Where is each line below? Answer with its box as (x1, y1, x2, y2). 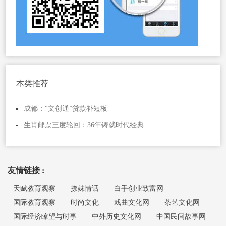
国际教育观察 (13, 198, 56, 206)
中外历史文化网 (92, 212, 142, 220)
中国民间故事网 (156, 212, 206, 220)
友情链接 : (8, 165, 45, 175)
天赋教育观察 (13, 184, 56, 192)
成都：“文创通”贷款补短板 (24, 105, 108, 113)
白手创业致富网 (114, 184, 164, 192)
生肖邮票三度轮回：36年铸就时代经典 (24, 121, 144, 129)
